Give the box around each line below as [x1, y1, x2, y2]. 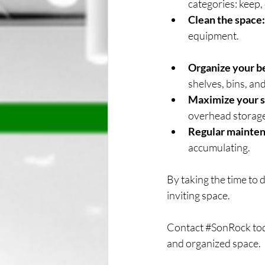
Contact [167, 221, 205, 234]
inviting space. [167, 189, 230, 202]
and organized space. [167, 237, 261, 250]
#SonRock [205, 221, 251, 234]
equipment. [188, 29, 239, 42]
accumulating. [188, 141, 250, 154]
